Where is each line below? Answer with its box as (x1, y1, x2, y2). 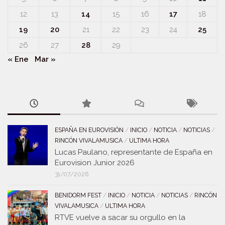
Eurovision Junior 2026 (55, 158, 135, 167)
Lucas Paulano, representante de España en (55, 148, 212, 157)
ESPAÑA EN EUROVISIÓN (55, 127, 124, 134)
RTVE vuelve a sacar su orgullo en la (55, 213, 185, 222)
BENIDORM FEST (55, 192, 101, 199)
